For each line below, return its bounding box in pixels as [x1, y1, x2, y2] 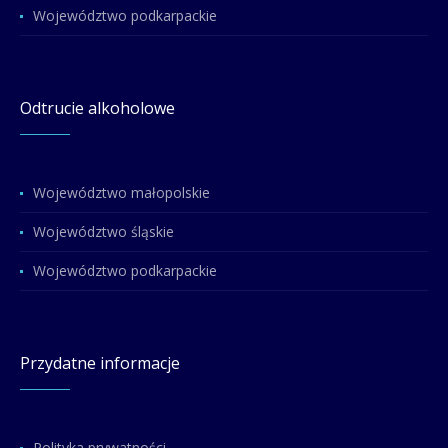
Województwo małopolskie [33, 183, 211, 203]
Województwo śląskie [33, 222, 175, 242]
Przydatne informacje [20, 352, 181, 375]
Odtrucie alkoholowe [20, 97, 176, 120]
